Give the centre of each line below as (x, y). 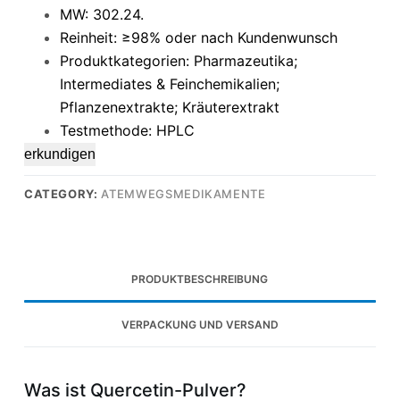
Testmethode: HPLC (127, 130)
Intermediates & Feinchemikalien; (169, 83)
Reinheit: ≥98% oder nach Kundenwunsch (198, 37)
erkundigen (59, 154)
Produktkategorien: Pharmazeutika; (178, 60)
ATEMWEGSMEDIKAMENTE (183, 193)
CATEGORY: (62, 193)
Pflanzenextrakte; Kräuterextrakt (169, 107)
